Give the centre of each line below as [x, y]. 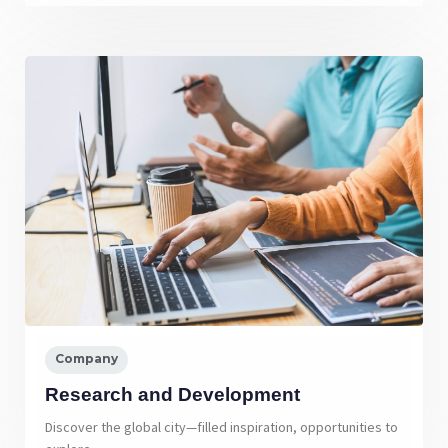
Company [86, 359]
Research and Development [172, 395]
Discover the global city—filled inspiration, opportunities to [221, 426]
